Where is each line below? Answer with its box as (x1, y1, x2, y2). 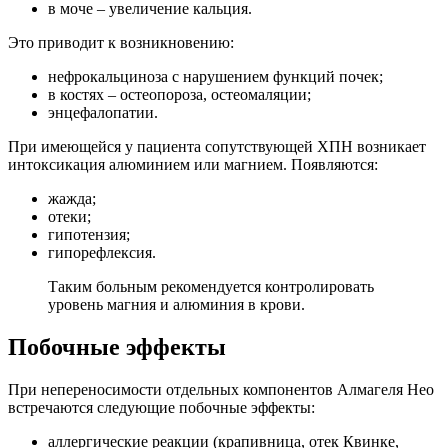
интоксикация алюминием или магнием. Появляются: (8, 156, 378, 174)
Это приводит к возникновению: (8, 34, 234, 52)
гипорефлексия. (48, 244, 156, 262)
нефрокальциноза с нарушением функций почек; (48, 68, 383, 86)
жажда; (48, 190, 96, 208)
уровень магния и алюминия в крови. (48, 296, 305, 314)
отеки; (48, 208, 91, 226)
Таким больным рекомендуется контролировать (48, 278, 374, 296)
